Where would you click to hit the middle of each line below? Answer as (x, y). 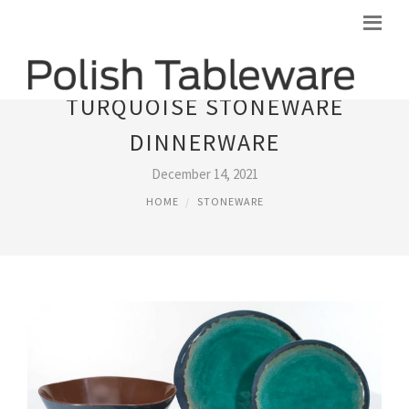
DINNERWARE (204, 142)
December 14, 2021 (204, 174)
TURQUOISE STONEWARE (204, 106)
